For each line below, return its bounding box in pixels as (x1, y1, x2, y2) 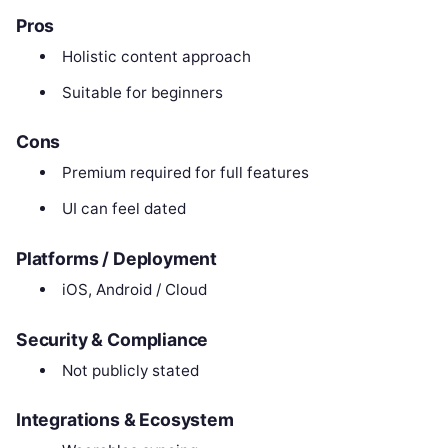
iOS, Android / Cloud (61, 280, 207, 300)
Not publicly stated (61, 360, 199, 380)
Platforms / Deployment (16, 248, 218, 270)
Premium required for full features (61, 163, 309, 183)
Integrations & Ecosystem (16, 409, 234, 431)
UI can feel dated (61, 199, 186, 219)
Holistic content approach (61, 46, 251, 66)
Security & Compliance (16, 328, 209, 350)
